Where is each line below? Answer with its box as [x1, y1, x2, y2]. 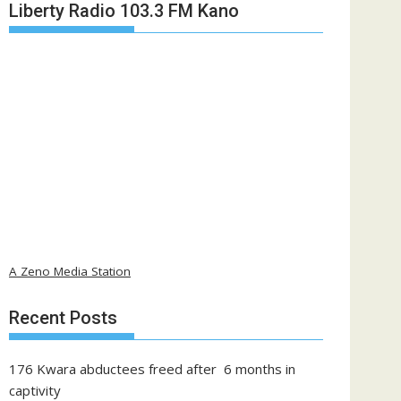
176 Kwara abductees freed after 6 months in [9, 359, 295, 378]
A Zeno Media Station [9, 263, 131, 279]
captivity [9, 380, 61, 399]
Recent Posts [9, 306, 117, 328]
